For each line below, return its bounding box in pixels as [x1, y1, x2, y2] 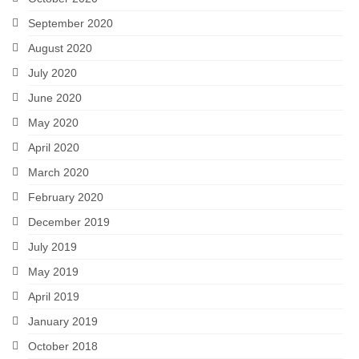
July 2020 [28, 67, 77, 80]
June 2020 [28, 91, 82, 105]
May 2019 [28, 265, 79, 279]
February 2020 [28, 191, 103, 204]
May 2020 [28, 116, 79, 130]
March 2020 [28, 166, 89, 179]
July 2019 [28, 240, 77, 254]
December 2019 [28, 216, 110, 229]
